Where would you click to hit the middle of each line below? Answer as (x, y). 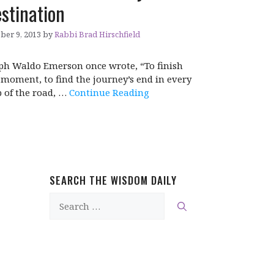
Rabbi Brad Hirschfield (97, 35)
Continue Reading (109, 93)
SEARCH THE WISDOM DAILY (113, 180)
